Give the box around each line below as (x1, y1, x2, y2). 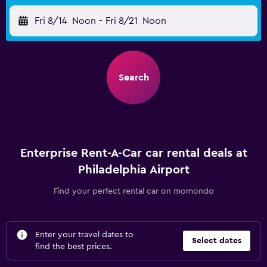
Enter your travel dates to (35, 231, 133, 239)
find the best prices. (35, 243, 112, 251)
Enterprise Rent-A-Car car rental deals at (20, 147, 247, 159)
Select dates (192, 237, 241, 245)
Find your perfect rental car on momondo (53, 187, 214, 195)
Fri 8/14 (35, 16, 67, 26)
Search (118, 73, 149, 82)
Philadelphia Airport (77, 164, 190, 176)
